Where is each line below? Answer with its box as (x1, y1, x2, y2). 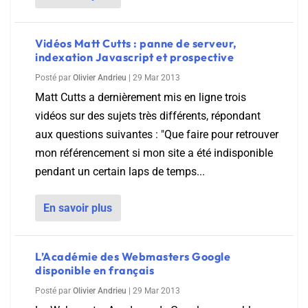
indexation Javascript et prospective (35, 50, 234, 64)
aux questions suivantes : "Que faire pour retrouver (35, 128, 278, 141)
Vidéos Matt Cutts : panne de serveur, (35, 36, 237, 50)
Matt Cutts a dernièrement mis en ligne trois (35, 91, 246, 104)
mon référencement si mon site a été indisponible (35, 146, 273, 159)
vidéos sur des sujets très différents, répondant (35, 109, 261, 122)
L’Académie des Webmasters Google (35, 250, 230, 263)
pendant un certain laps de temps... (35, 165, 205, 178)
